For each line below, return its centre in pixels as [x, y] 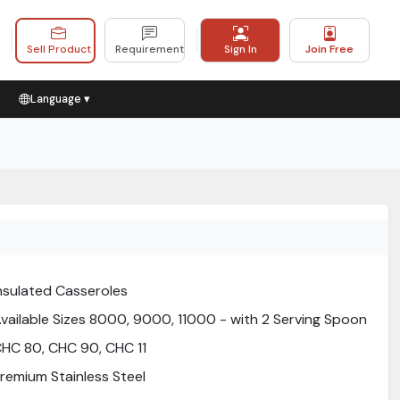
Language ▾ [60, 99]
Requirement [150, 49]
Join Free [329, 49]
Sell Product [58, 49]
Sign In [240, 49]
